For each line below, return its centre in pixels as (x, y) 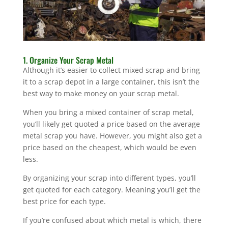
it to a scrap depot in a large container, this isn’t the (111, 81)
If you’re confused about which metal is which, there (112, 220)
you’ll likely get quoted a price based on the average (111, 124)
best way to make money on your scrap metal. (101, 93)
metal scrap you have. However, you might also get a (112, 135)
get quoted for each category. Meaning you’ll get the (111, 189)
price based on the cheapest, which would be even (109, 147)
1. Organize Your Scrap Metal (68, 60)
